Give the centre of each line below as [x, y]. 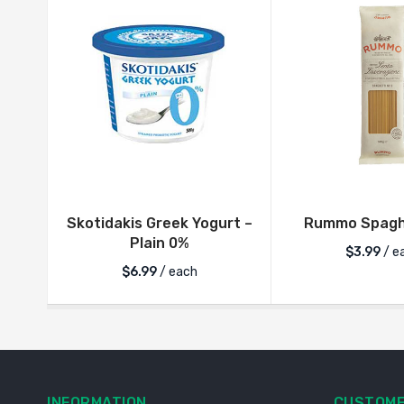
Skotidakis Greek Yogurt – [159, 224]
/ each [177, 272]
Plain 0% [159, 243]
